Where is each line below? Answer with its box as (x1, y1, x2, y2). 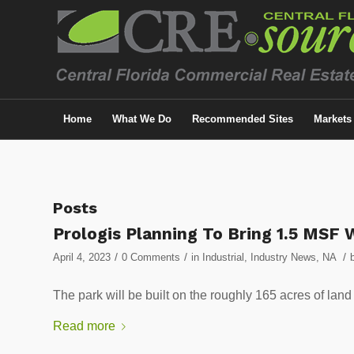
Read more (53, 319, 115, 333)
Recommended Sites (192, 113, 293, 125)
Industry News (250, 251, 316, 263)
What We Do (112, 113, 171, 125)
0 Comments (122, 251, 180, 263)
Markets (314, 113, 352, 125)
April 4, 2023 (53, 251, 111, 263)
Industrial (202, 251, 244, 263)
